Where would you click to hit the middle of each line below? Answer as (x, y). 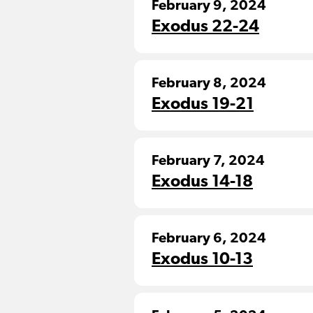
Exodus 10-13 (202, 260)
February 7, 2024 (208, 161)
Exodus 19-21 (203, 105)
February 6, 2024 (209, 239)
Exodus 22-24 (205, 27)
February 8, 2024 (209, 84)
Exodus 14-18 (202, 182)
